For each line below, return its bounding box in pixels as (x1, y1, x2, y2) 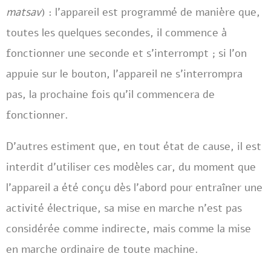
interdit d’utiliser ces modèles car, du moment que (6, 160, 256, 174)
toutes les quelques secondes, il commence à (6, 25, 227, 40)
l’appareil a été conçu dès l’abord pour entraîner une (6, 180, 263, 195)
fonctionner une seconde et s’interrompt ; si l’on (6, 46, 247, 60)
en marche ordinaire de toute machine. (6, 242, 198, 256)
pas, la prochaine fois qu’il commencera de (6, 87, 215, 102)
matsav (6, 5, 41, 19)
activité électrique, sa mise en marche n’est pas (6, 201, 242, 215)
